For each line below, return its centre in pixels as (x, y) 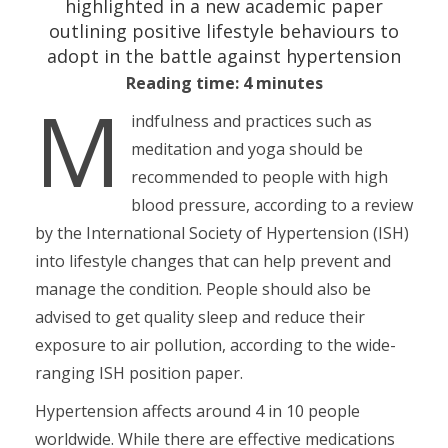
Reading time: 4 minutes (224, 83)
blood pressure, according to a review (271, 205)
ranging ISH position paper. (139, 373)
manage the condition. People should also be (203, 289)
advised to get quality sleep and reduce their (200, 317)
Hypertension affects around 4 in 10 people (197, 411)
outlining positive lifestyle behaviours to (224, 31)
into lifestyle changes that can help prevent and (213, 261)
